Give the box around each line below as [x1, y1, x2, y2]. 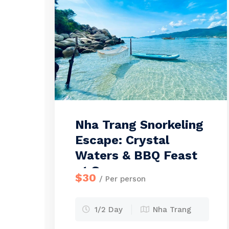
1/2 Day [95, 205, 123, 214]
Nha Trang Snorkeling [75, 118, 203, 132]
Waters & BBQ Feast [75, 148, 197, 163]
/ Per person [99, 174, 146, 184]
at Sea [75, 164, 113, 178]
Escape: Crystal [75, 133, 169, 147]
